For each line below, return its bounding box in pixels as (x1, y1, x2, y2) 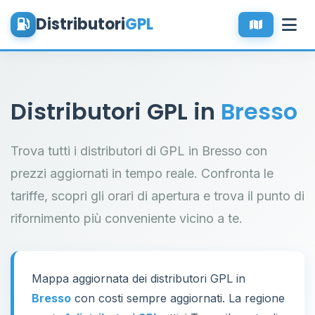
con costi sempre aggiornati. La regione (71, 291, 285, 305)
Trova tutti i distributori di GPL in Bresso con (11, 143, 267, 158)
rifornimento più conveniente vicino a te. (11, 211, 243, 226)
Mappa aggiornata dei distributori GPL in (32, 271, 245, 285)
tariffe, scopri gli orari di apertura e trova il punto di (11, 188, 304, 203)
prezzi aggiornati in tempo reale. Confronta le (11, 166, 274, 181)
